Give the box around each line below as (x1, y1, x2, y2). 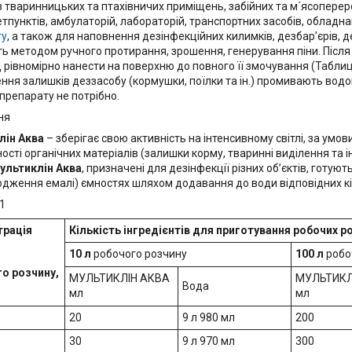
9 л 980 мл (182, 311, 235, 324)
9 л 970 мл (182, 335, 235, 348)
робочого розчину (91, 247, 187, 261)
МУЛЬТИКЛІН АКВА (69, 272, 170, 285)
